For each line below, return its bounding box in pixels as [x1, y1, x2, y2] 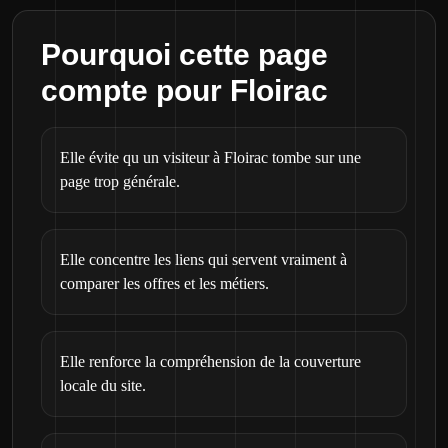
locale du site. [60, 377, 146, 394]
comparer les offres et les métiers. [60, 275, 269, 292]
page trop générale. [60, 173, 180, 190]
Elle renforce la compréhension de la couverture [60, 353, 361, 370]
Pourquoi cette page [41, 38, 328, 71]
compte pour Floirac [41, 74, 328, 107]
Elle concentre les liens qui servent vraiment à [60, 251, 347, 268]
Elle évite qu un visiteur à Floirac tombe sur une [60, 149, 361, 166]
